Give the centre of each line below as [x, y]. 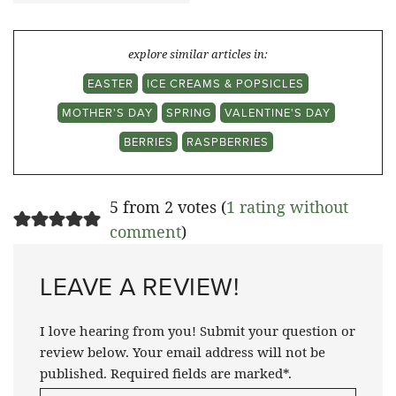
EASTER [110, 83]
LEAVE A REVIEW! [140, 286]
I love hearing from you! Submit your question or [198, 330]
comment [145, 231]
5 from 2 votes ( [168, 206]
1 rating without [287, 206]
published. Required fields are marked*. [166, 373]
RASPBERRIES [227, 141]
